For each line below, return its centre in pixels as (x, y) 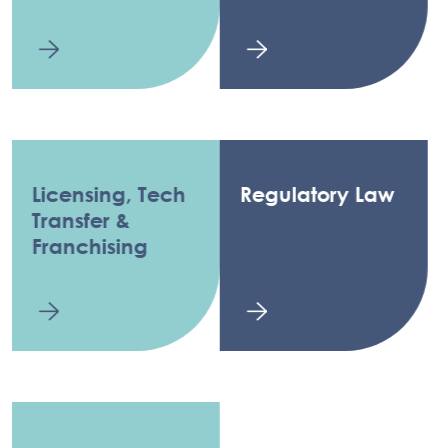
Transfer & (69, 220)
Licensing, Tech (97, 194)
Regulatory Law (306, 194)
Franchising (78, 246)
